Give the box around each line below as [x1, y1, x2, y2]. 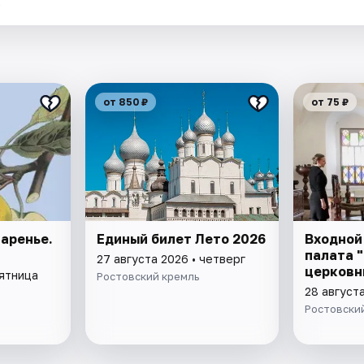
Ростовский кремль [97, 270, 200, 284]
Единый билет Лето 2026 [97, 231, 266, 248]
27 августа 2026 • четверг [97, 252, 246, 266]
